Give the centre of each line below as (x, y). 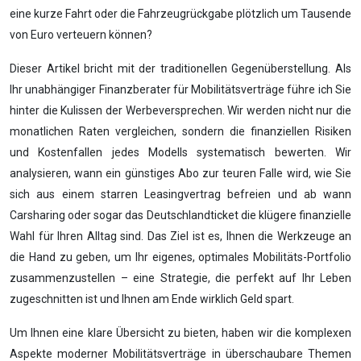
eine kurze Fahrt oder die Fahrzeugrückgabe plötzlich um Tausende (180, 14)
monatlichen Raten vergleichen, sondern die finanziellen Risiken (180, 131)
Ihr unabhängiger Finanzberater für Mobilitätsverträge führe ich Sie (180, 89)
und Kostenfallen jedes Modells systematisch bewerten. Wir (180, 152)
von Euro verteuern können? (81, 35)
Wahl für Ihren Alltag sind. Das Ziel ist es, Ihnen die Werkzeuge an (180, 236)
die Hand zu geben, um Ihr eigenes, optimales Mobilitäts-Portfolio (180, 257)
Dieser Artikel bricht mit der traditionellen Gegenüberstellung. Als (180, 68)
